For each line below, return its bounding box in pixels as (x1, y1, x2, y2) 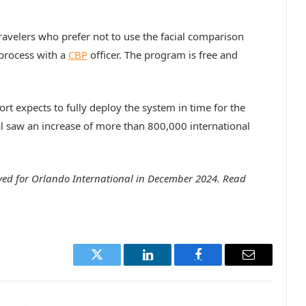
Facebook (197, 258, 245, 271)
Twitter (96, 258, 132, 271)
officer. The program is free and (87, 48, 238, 62)
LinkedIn (146, 258, 192, 271)
